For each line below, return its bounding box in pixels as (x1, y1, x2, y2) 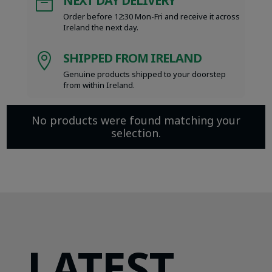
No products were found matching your (32, 113, 240, 128)
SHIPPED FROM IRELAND (63, 50, 202, 67)
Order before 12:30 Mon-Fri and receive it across (63, 11, 240, 22)
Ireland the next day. (63, 22, 138, 33)
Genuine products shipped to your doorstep (63, 69, 226, 80)
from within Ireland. (63, 80, 135, 91)
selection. (111, 126, 161, 141)
